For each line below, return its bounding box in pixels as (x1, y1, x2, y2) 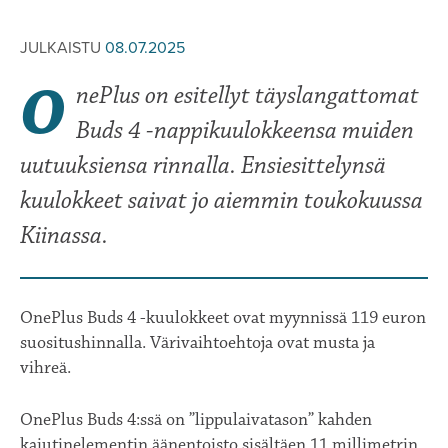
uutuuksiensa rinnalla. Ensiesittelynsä (20, 149, 386, 181)
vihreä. (20, 356, 71, 379)
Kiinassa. (20, 219, 108, 251)
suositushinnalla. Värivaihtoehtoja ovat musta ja (20, 331, 375, 354)
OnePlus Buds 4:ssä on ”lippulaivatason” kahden (20, 408, 372, 431)
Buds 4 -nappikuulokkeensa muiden (76, 114, 414, 146)
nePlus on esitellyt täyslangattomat (76, 79, 419, 111)
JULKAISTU (20, 37, 105, 58)
